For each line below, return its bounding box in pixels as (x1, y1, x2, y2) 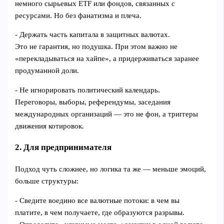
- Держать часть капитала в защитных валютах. (15, 30, 170, 39)
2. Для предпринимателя (15, 142, 112, 152)
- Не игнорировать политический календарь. (15, 85, 160, 94)
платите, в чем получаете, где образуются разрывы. (15, 208, 185, 216)
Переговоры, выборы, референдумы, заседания (15, 97, 171, 106)
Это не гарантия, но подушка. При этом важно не (15, 42, 178, 51)
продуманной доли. (15, 66, 79, 75)
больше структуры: (15, 177, 79, 185)
